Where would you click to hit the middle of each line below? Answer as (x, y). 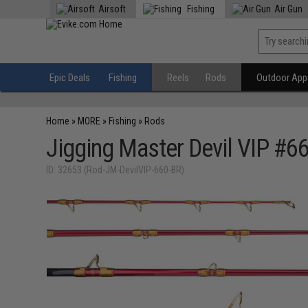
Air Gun (289, 9)
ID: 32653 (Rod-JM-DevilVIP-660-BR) (115, 170)
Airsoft (112, 9)
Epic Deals (70, 78)
